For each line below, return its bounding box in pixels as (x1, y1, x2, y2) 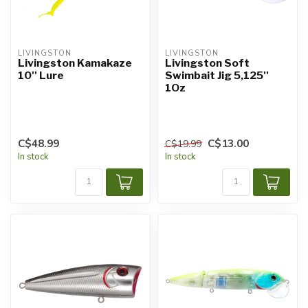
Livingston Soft (165, 56, 250, 69)
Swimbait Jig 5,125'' (165, 68, 269, 82)
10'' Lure (18, 68, 64, 82)
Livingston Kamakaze (18, 56, 132, 69)
